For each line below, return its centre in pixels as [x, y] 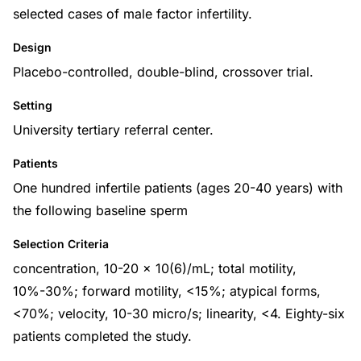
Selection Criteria [61, 244]
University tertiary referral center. [113, 130]
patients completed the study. [102, 336]
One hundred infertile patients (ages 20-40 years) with [178, 188]
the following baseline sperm [100, 210]
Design [32, 47]
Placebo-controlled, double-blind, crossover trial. [163, 72]
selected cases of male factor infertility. [133, 14]
